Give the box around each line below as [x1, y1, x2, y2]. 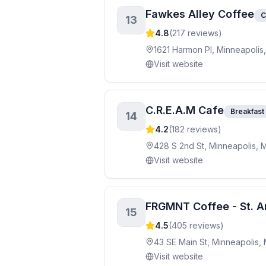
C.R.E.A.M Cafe [145, 104, 224, 116]
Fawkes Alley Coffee [145, 8, 254, 20]
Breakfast [230, 107, 264, 116]
